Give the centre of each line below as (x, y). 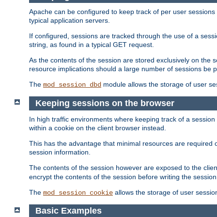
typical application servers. (70, 21)
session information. (60, 152)
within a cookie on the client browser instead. (98, 128)
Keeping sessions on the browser (105, 103)
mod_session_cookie (78, 193)
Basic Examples (68, 211)
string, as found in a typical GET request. (92, 45)
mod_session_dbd (72, 85)
